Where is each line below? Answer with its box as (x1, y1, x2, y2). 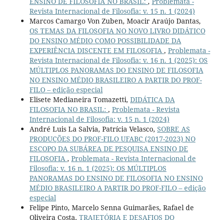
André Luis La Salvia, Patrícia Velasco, (29, 124, 157, 134)
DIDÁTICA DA (130, 94, 175, 104)
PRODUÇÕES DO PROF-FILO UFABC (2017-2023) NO (29, 134, 195, 143)
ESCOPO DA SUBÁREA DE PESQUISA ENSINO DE (29, 143, 188, 153)
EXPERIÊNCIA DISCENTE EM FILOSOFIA (29, 45, 164, 55)
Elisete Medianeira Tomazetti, (29, 94, 130, 104)
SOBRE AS (157, 124, 190, 134)
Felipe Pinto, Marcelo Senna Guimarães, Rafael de (29, 202, 194, 212)
